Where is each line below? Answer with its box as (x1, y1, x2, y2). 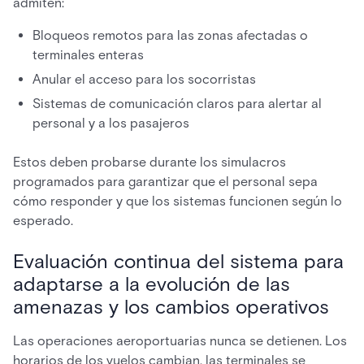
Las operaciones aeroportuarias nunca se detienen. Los (13, 333, 347, 349)
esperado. (13, 213, 73, 228)
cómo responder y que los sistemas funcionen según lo (13, 193, 342, 209)
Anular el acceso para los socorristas (32, 71, 256, 87)
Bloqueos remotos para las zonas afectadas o (32, 28, 308, 43)
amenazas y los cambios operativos (13, 295, 329, 318)
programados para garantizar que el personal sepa (13, 174, 318, 189)
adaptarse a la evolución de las (13, 272, 290, 296)
